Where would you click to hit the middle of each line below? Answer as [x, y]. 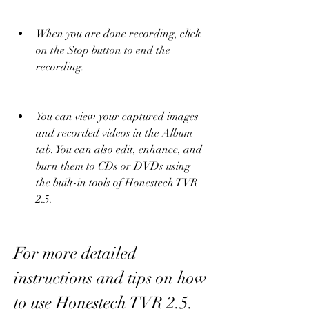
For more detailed [75, 253]
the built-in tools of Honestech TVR [117, 182]
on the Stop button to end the [103, 50]
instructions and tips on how [110, 278]
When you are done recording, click [118, 33]
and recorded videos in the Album [114, 133]
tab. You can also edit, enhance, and [119, 149]
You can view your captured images [117, 116]
